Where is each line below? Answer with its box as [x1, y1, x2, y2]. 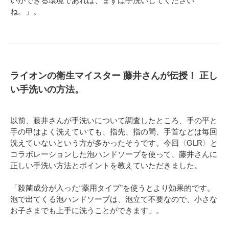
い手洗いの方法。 [10, 84, 84, 95]
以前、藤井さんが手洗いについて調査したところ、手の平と [10, 116, 217, 125]
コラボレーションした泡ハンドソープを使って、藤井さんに [10, 150, 217, 159]
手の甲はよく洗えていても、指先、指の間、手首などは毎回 [10, 127, 217, 136]
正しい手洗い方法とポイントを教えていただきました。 [10, 161, 202, 170]
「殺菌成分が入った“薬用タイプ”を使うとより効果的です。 [10, 184, 215, 193]
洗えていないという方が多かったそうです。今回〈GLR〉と [10, 139, 218, 148]
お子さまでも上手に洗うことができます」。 [10, 206, 164, 215]
